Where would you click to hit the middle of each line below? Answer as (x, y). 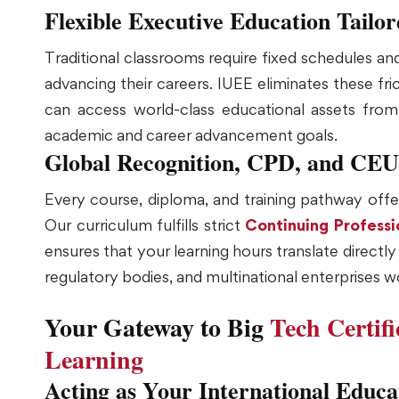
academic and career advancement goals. (191, 134)
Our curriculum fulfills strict (145, 224)
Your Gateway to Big (157, 327)
